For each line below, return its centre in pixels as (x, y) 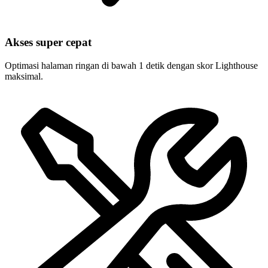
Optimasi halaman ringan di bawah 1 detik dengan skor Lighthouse (131, 66)
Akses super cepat (48, 42)
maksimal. (24, 77)
